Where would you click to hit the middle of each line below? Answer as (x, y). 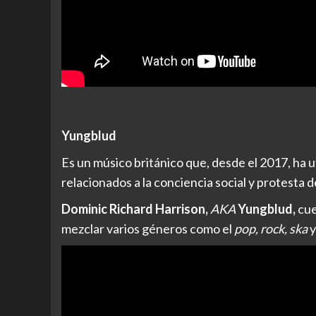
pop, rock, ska (270, 229)
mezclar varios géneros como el (147, 229)
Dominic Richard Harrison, (136, 209)
